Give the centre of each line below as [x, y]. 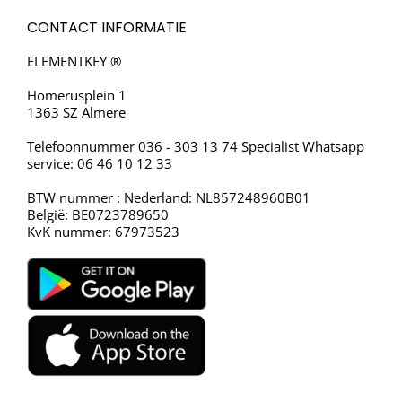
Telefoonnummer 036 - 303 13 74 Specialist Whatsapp [196, 147]
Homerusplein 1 [77, 96]
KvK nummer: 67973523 [103, 232]
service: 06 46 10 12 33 [100, 164]
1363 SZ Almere [76, 113]
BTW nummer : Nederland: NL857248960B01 [169, 198]
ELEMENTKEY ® [74, 61]
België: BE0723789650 [98, 215]
